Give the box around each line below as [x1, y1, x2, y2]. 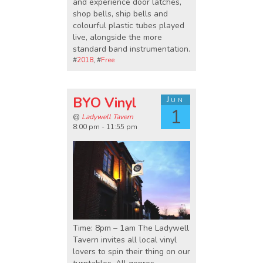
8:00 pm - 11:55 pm [73, 122, 137, 132]
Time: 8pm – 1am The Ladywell [73, 222, 189, 234]
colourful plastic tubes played [73, 20, 184, 32]
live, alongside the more [73, 32, 162, 43]
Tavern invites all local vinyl [73, 234, 177, 245]
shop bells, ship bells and [73, 8, 168, 20]
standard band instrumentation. [73, 43, 190, 55]
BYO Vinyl [73, 94, 137, 113]
